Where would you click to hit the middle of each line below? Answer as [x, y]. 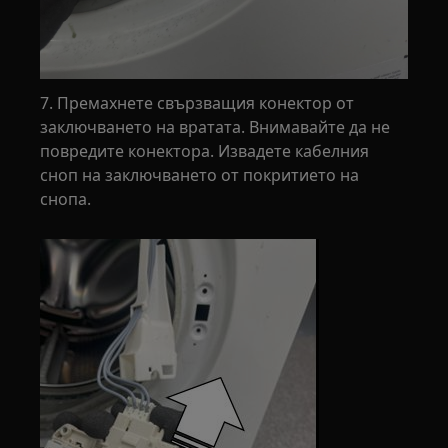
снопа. [66, 198]
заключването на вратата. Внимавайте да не [215, 126]
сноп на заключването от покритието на [200, 174]
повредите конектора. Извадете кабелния [205, 150]
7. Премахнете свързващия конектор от [197, 102]
